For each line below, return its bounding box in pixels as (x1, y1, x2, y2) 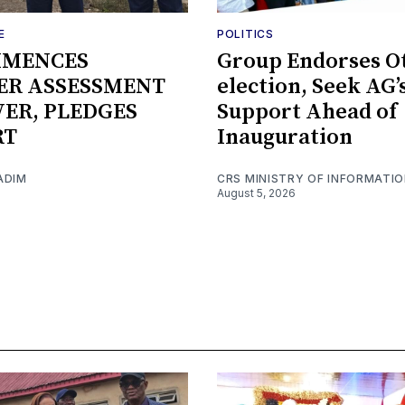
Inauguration (217, 124, 353, 152)
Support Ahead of (217, 99, 397, 127)
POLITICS (217, 27, 274, 42)
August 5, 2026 (217, 186, 296, 201)
